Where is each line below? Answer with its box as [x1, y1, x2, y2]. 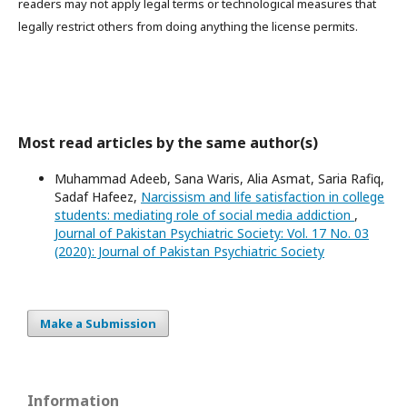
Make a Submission [40, 314, 156, 332]
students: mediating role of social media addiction [55, 205, 354, 223]
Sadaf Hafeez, [55, 187, 141, 205]
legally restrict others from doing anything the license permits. [18, 17, 358, 35]
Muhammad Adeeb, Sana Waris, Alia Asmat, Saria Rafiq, [55, 169, 384, 187]
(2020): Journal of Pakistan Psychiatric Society [55, 242, 324, 260]
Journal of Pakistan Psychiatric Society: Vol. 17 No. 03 [55, 223, 369, 242]
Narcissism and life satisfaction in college [141, 187, 384, 205]
